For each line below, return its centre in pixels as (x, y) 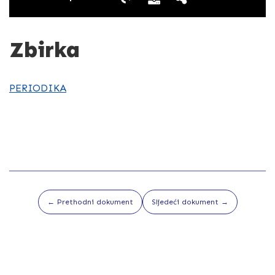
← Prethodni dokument (90, 202)
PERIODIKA (38, 88)
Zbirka (45, 50)
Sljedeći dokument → (190, 202)
